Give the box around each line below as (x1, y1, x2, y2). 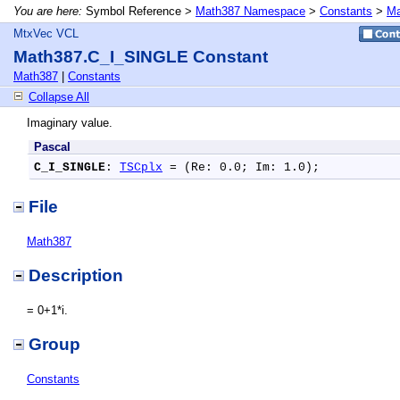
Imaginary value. (27, 116, 112, 129)
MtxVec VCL (13, 27, 79, 40)
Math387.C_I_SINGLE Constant (13, 47, 268, 66)
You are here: (13, 4, 82, 18)
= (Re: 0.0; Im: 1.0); (162, 161, 320, 174)
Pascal (34, 140, 71, 154)
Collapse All (29, 90, 89, 104)
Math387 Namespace (196, 4, 305, 18)
